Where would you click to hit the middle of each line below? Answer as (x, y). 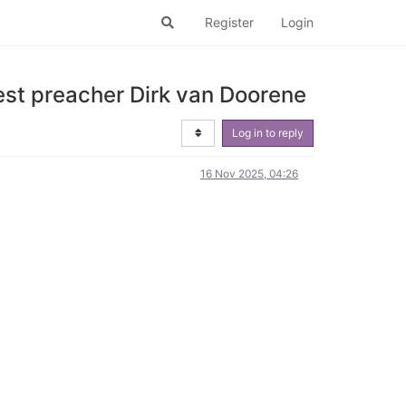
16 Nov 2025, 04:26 (249, 174)
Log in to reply (268, 133)
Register (229, 22)
